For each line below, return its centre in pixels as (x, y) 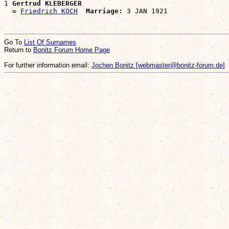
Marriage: (104, 11)
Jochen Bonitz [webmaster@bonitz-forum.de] (158, 65)
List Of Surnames (50, 42)
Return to (19, 50)
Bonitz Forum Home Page (72, 50)
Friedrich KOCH (49, 11)
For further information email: (48, 65)
